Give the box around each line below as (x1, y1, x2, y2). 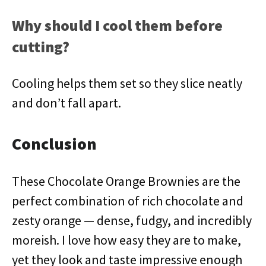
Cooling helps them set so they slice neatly (12, 75, 242, 91)
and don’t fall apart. (12, 94, 121, 111)
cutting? (12, 37, 69, 56)
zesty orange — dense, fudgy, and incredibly (12, 212, 252, 229)
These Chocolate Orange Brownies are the (12, 173, 240, 189)
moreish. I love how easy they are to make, (12, 232, 241, 248)
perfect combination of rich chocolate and (12, 192, 243, 209)
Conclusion (12, 133, 97, 154)
